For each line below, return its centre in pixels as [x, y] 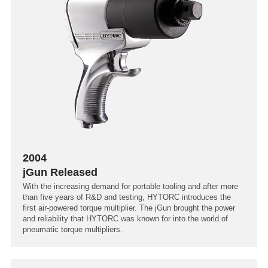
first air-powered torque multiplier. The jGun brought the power [129, 208]
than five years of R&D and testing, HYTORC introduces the [127, 197]
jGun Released [60, 172]
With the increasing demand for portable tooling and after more [130, 186]
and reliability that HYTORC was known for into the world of [125, 218]
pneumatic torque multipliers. [73, 229]
